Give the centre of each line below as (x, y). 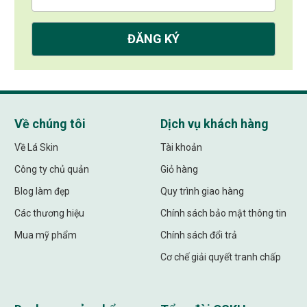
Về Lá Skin (37, 147)
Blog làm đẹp (42, 191)
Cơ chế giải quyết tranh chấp (221, 257)
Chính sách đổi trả (199, 235)
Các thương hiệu (50, 213)
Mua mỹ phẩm (46, 235)
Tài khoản (181, 147)
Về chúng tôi (50, 123)
